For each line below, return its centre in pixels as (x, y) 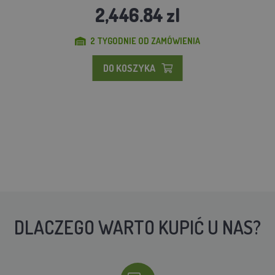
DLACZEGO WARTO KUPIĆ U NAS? (137, 227)
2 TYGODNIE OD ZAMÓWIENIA (145, 41)
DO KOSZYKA (129, 68)
